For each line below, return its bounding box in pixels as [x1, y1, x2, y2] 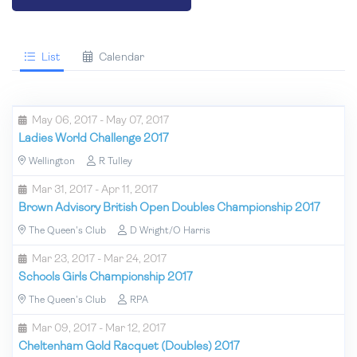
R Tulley [99, 156, 132, 167]
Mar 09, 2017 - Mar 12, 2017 [32, 322, 166, 335]
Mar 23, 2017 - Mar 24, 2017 [32, 253, 167, 265]
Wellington [29, 156, 75, 167]
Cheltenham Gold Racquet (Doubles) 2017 [18, 340, 240, 353]
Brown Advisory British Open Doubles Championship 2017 [18, 202, 320, 214]
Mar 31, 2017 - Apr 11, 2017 [32, 183, 158, 196]
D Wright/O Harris [130, 226, 210, 236]
